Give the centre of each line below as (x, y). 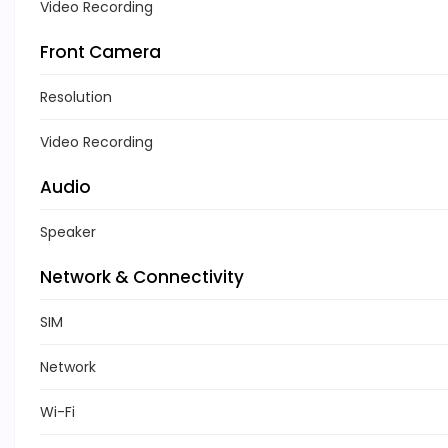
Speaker (68, 232)
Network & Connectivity (142, 277)
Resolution (76, 97)
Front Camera (100, 52)
